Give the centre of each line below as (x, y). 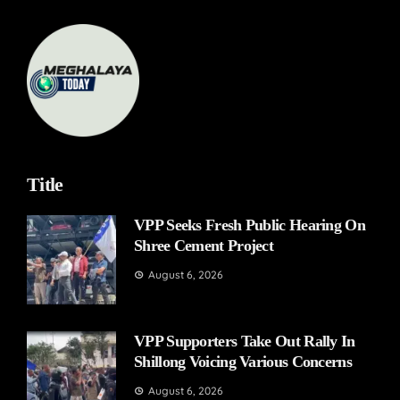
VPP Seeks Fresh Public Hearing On (250, 225)
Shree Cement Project (204, 246)
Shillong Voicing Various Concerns (243, 362)
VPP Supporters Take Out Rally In (245, 342)
